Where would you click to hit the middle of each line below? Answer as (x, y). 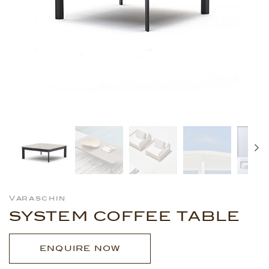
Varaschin (38, 198)
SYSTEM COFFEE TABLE (125, 216)
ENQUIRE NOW (80, 248)
